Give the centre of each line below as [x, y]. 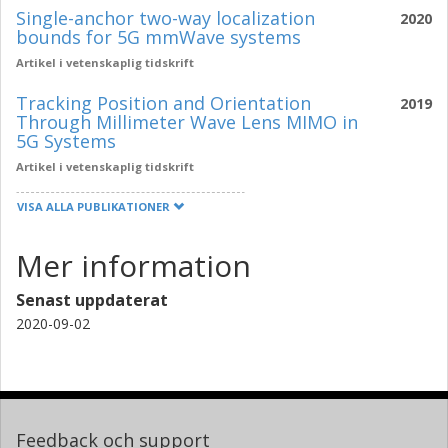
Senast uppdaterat [92, 300]
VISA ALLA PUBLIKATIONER [95, 206]
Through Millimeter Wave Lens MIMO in [187, 122]
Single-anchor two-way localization [165, 18]
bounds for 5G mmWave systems [158, 37]
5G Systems [66, 141]
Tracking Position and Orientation [163, 103]
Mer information [133, 265]
